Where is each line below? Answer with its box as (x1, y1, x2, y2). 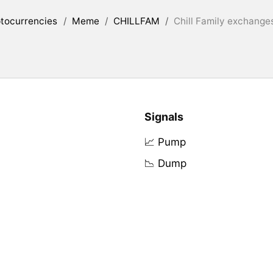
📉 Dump (144, 157, 186, 170)
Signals (144, 110, 183, 124)
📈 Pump (144, 136, 186, 149)
